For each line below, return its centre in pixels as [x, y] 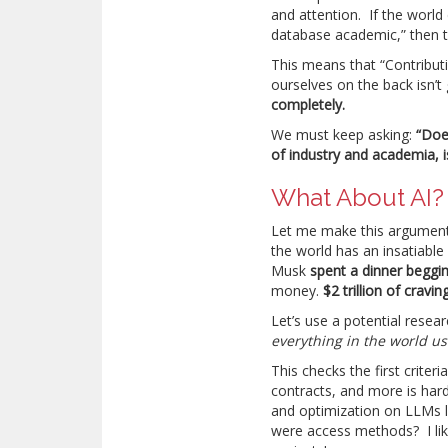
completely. [308, 104]
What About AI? [358, 197]
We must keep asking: [342, 134]
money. [297, 290]
